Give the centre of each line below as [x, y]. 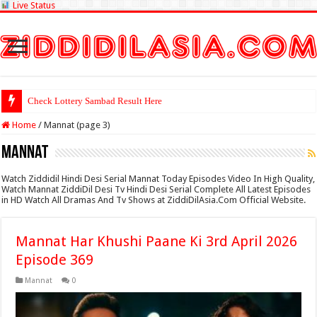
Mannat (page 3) [77, 125]
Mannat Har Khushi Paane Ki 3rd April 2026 [157, 241]
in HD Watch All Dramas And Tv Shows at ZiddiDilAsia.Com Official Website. [154, 200]
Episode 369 [55, 260]
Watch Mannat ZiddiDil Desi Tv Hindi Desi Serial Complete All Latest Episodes [156, 189]
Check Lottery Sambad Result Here [95, 101]
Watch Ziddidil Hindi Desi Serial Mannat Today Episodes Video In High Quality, [158, 179]
